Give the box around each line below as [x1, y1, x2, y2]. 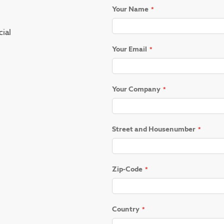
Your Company [112, 84, 160, 93]
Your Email [112, 44, 147, 53]
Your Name [112, 4, 148, 13]
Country [112, 204, 139, 213]
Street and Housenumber [112, 124, 195, 133]
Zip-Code [112, 164, 142, 173]
